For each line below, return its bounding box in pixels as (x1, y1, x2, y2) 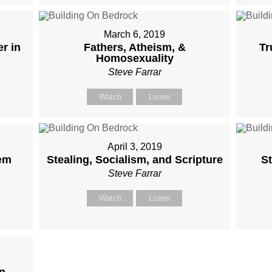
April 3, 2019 (107, 141, 162, 152)
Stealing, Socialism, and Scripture (46, 154, 223, 166)
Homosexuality (95, 52, 174, 64)
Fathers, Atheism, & (83, 41, 186, 53)
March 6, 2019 (104, 29, 166, 39)
